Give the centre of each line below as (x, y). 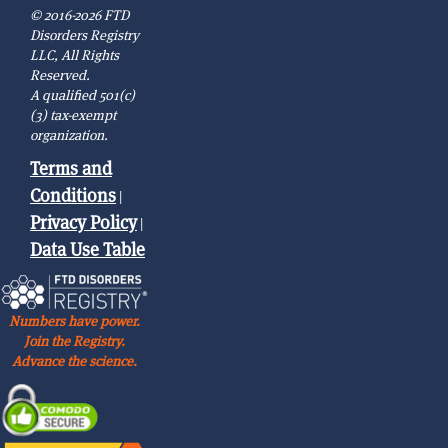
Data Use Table (87, 249)
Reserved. (60, 74)
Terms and (71, 168)
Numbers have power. (75, 320)
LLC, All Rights (74, 54)
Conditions (73, 195)
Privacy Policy (83, 222)
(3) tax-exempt (73, 114)
